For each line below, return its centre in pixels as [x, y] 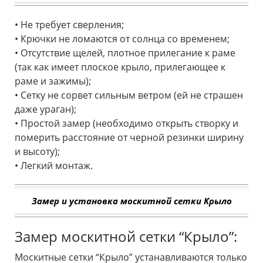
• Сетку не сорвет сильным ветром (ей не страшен [129, 95]
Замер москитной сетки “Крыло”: [126, 236]
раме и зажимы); [53, 81]
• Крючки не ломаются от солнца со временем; [122, 38]
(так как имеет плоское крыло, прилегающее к [120, 67]
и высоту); [37, 151]
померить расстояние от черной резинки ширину [129, 137]
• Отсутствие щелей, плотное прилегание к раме [125, 53]
